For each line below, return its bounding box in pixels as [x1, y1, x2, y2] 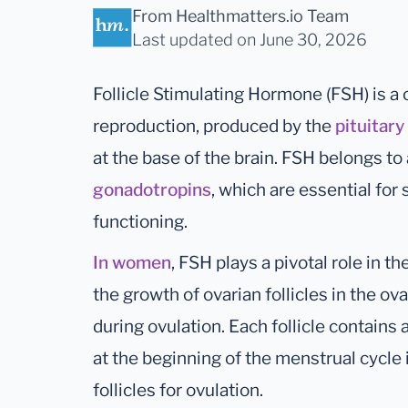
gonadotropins [93, 179, 211, 201]
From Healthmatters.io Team [132, 6, 349, 26]
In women [93, 252, 171, 274]
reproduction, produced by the [93, 116, 335, 138]
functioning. [93, 211, 188, 233]
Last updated [132, 30, 233, 50]
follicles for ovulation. [93, 380, 263, 402]
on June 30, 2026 [237, 30, 367, 50]
